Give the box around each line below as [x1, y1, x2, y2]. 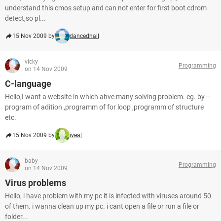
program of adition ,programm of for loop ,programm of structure [5, 103, 204, 111]
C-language [5, 78, 51, 89]
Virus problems [5, 178, 66, 188]
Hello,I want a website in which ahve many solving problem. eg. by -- [5, 93, 210, 101]
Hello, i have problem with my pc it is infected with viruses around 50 [5, 192, 211, 200]
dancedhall [70, 33, 99, 39]
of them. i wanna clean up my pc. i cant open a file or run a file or [5, 202, 199, 210]
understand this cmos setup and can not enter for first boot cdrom [5, 4, 207, 12]
